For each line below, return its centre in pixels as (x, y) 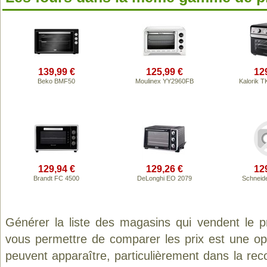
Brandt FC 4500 (56, 178)
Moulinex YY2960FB (164, 81)
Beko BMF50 (56, 81)
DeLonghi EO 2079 (164, 178)
